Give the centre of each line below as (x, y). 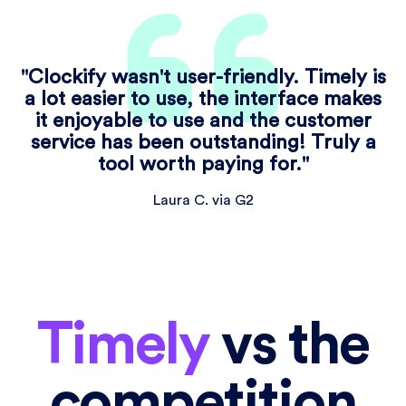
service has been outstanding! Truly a (203, 143)
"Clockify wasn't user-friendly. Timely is (203, 77)
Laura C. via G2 (203, 201)
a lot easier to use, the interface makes (203, 99)
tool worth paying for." (203, 164)
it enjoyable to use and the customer (203, 121)
